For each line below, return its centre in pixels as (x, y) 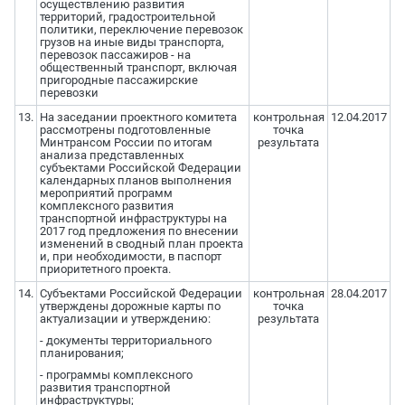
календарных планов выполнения (135, 181)
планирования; (81, 353)
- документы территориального (125, 341)
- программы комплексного (116, 375)
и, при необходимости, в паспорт (130, 257)
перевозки (69, 93)
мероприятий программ (106, 193)
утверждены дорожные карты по (130, 306)
